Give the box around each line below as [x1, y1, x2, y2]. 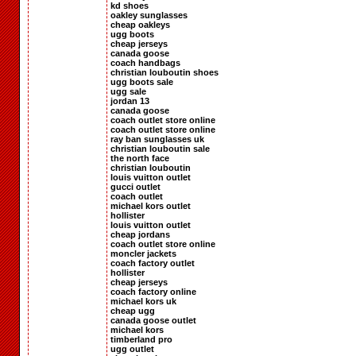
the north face [110, 153, 169, 163]
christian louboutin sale [110, 143, 210, 153]
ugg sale [110, 86, 146, 96]
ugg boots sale [110, 76, 173, 87]
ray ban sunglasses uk [110, 133, 204, 144]
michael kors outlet [110, 200, 191, 211]
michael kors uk [110, 296, 176, 306]
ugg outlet [110, 343, 154, 354]
